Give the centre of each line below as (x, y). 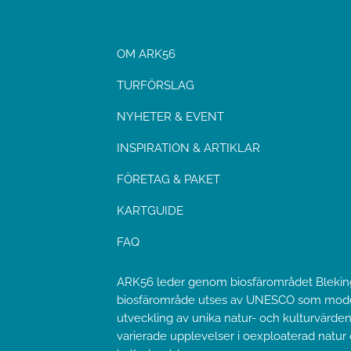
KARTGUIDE (150, 211)
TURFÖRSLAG (156, 86)
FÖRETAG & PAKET (169, 180)
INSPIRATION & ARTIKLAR (189, 148)
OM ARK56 (147, 54)
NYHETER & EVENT (171, 117)
